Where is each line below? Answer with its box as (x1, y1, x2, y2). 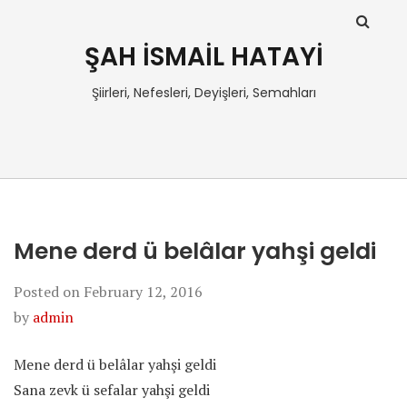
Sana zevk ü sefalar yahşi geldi (14, 380, 210, 400)
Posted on (14, 282, 84, 302)
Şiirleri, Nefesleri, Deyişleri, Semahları (91, 84, 316, 102)
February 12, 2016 (84, 282, 203, 302)
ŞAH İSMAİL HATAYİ (84, 39, 323, 74)
